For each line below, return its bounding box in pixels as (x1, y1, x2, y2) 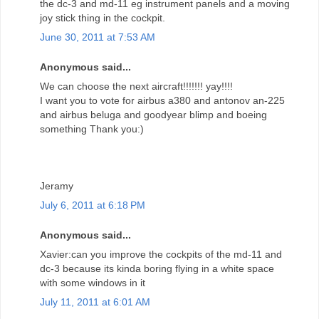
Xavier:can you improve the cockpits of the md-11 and (40, 249, 282, 261)
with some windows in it (40, 277, 145, 289)
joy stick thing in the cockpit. (40, 12, 165, 24)
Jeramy (40, 180, 73, 192)
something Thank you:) (40, 123, 144, 135)
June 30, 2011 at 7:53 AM (40, 31, 155, 43)
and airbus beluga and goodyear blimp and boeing (40, 109, 267, 121)
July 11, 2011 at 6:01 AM (40, 296, 150, 308)
